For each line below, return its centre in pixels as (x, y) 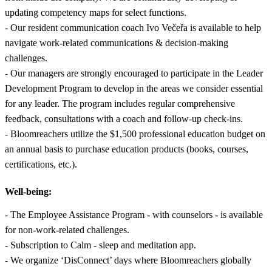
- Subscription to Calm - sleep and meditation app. (100, 245)
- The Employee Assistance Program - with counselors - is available (134, 214)
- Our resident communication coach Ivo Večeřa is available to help (133, 27)
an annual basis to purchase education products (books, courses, (127, 149)
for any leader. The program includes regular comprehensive (120, 103)
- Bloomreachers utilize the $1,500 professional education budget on (135, 134)
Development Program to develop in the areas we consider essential (134, 88)
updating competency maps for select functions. (96, 12)
